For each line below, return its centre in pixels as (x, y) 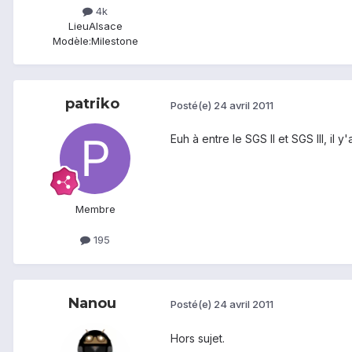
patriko (92, 104)
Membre (95, 209)
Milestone (114, 41)
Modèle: (71, 41)
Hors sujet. (198, 338)
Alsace (105, 26)
